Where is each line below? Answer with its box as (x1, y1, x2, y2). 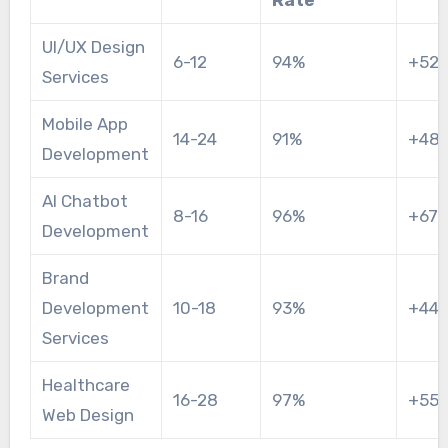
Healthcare (41, 374, 130, 395)
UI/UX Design (41, 36, 145, 57)
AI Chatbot (41, 190, 128, 211)
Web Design (41, 404, 134, 425)
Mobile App (41, 113, 128, 134)
